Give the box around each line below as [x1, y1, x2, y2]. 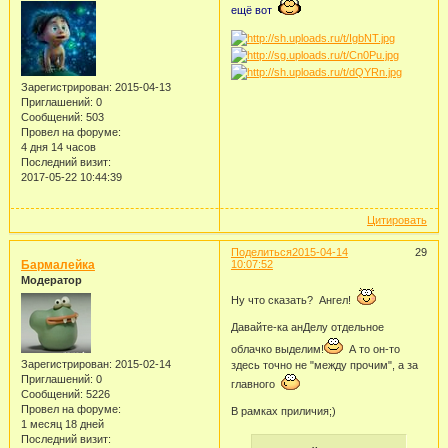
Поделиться [230, 246, 292, 259]
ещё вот [230, 3, 275, 16]
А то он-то [342, 342, 400, 355]
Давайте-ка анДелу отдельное [230, 320, 384, 333]
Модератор [20, 274, 82, 287]
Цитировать [367, 214, 428, 227]
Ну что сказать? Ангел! [230, 293, 357, 306]
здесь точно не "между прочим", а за [230, 358, 418, 371]
